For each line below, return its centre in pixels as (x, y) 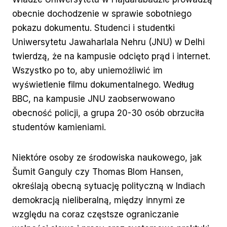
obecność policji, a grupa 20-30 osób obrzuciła (108, 113)
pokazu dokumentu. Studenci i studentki (93, 28)
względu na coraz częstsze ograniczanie (96, 215)
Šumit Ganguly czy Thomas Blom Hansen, (98, 172)
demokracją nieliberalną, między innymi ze (99, 200)
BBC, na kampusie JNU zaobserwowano (93, 99)
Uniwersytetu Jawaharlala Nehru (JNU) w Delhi (108, 42)
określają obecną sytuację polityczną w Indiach (109, 186)
